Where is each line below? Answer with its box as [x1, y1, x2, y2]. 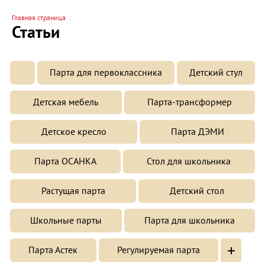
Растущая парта [41, 185, 105, 197]
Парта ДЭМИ [170, 125, 224, 138]
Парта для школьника [144, 214, 235, 227]
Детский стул [189, 66, 243, 79]
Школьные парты [30, 214, 102, 227]
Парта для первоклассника [50, 66, 162, 79]
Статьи [12, 21, 60, 43]
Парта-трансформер [147, 96, 232, 108]
